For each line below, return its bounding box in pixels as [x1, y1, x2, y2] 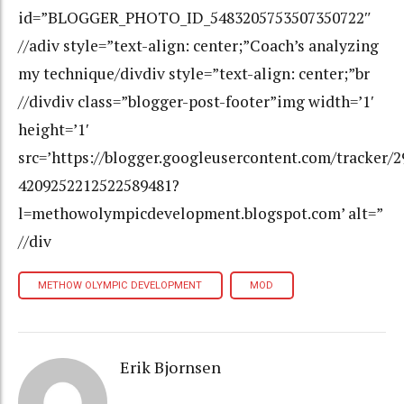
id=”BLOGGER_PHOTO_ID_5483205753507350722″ [18, 7, 372, 29]
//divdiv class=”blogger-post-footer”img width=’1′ [18, 91, 374, 113]
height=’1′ [18, 119, 89, 141]
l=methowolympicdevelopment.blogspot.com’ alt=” [18, 203, 382, 225]
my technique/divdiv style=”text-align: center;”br [18, 63, 370, 85]
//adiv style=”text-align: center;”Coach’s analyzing [18, 35, 379, 57]
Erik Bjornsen [119, 355, 221, 378]
